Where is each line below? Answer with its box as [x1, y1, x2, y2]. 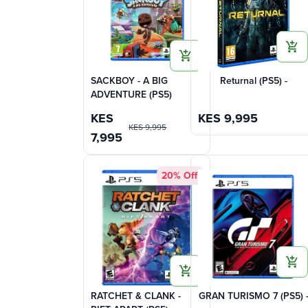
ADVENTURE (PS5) [91, 89, 172, 101]
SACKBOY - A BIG [91, 75, 168, 87]
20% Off [161, 169, 197, 181]
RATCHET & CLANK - [91, 290, 181, 302]
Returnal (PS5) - [220, 75, 287, 87]
